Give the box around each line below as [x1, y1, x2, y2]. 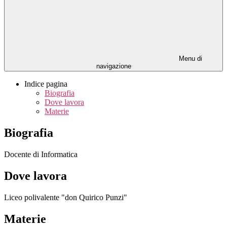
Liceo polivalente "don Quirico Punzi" [4, 193, 127, 202]
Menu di [177, 55, 202, 63]
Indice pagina [24, 80, 67, 89]
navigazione [96, 62, 131, 70]
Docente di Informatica [4, 149, 78, 159]
